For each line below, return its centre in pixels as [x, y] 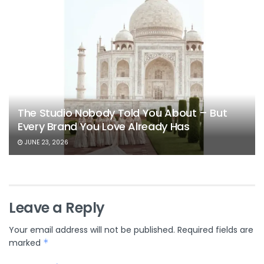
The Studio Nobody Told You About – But [123, 113]
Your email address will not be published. [92, 230]
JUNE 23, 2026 [46, 142]
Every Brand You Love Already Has [104, 126]
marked [26, 242]
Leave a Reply [57, 207]
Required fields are [215, 230]
